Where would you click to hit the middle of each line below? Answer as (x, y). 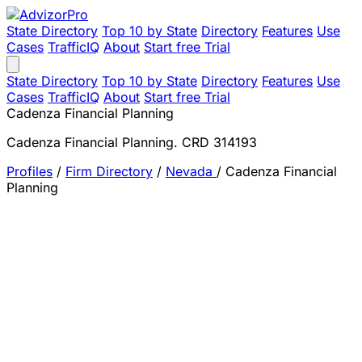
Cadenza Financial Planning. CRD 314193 (132, 142)
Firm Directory (109, 171)
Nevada (191, 171)
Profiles (29, 171)
